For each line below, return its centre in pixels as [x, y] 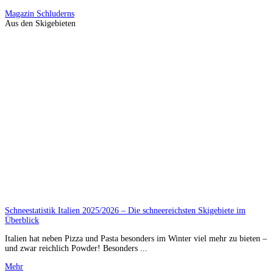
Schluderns [55, 14]
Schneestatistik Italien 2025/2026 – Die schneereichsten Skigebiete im [125, 210]
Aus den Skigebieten [40, 23]
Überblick [22, 220]
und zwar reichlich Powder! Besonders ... [76, 248]
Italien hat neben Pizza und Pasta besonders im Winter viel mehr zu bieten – [136, 238]
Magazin [21, 14]
